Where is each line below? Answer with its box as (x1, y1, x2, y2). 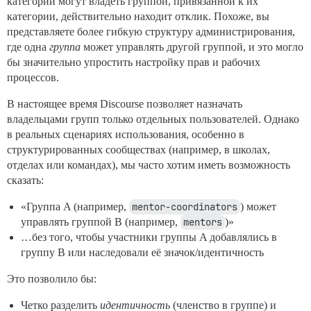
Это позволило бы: (7, 273, 96, 285)
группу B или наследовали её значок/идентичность (21, 246, 264, 259)
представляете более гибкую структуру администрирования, (7, 26, 295, 38)
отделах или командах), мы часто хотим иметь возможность (7, 159, 290, 171)
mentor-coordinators (132, 201, 237, 214)
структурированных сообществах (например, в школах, (7, 144, 270, 156)
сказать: (7, 174, 44, 187)
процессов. (7, 72, 59, 84)
